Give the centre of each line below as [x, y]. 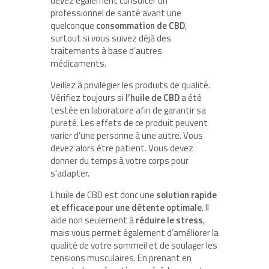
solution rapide [186, 195]
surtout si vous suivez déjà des [111, 38]
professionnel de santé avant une [116, 13]
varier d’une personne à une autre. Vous [127, 135]
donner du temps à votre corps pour [119, 160]
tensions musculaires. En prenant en [121, 258]
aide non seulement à [92, 220]
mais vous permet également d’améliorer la [134, 232]
